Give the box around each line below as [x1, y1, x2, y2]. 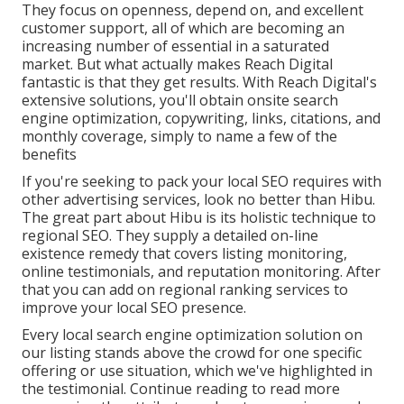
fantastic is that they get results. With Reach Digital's [22, 71, 377, 92]
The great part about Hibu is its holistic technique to [22, 207, 376, 227]
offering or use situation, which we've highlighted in [22, 360, 372, 381]
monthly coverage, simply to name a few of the [22, 125, 337, 146]
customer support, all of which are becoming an [22, 17, 344, 38]
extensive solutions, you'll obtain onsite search [22, 89, 338, 110]
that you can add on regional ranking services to [22, 279, 348, 299]
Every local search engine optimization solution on [22, 324, 363, 344]
